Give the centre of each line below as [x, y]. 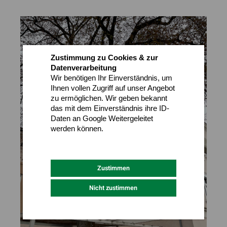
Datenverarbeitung [83, 68]
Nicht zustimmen [113, 188]
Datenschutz [70, 139]
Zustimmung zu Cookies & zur [104, 58]
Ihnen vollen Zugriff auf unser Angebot [112, 88]
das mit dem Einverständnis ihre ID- [110, 108]
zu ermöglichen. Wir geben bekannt [109, 98]
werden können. [77, 128]
